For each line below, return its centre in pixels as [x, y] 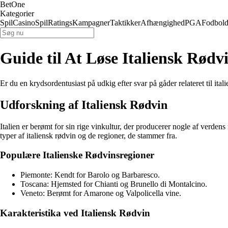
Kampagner [91, 23]
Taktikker [125, 23]
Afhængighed [163, 23]
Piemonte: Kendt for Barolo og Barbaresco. [90, 175]
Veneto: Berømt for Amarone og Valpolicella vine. [101, 193]
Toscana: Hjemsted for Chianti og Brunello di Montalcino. [114, 184]
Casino [24, 23]
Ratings [60, 23]
